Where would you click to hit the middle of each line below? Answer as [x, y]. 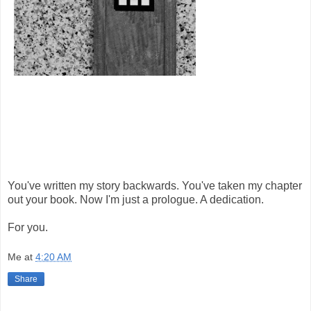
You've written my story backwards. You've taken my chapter [155, 185]
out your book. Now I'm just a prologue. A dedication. [136, 199]
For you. [28, 227]
